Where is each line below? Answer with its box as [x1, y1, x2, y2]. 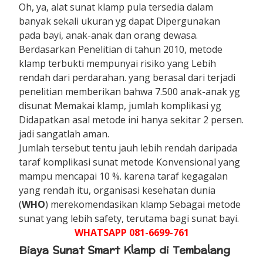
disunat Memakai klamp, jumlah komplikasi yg [19, 99, 222, 112]
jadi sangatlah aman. [19, 127, 110, 140]
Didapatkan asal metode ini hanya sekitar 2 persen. [19, 113, 244, 126]
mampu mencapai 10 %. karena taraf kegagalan [19, 169, 228, 183]
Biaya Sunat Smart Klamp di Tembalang [19, 240, 231, 260]
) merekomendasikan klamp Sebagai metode [45, 197, 241, 211]
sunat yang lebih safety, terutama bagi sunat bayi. [19, 211, 240, 225]
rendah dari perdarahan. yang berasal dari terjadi [19, 70, 236, 84]
